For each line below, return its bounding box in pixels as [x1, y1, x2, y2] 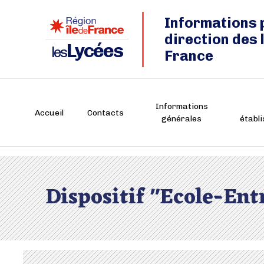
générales [161, 114, 202, 124]
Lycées [67, 39, 123, 62]
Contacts [87, 107, 124, 118]
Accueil [35, 107, 64, 118]
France [164, 47, 213, 64]
